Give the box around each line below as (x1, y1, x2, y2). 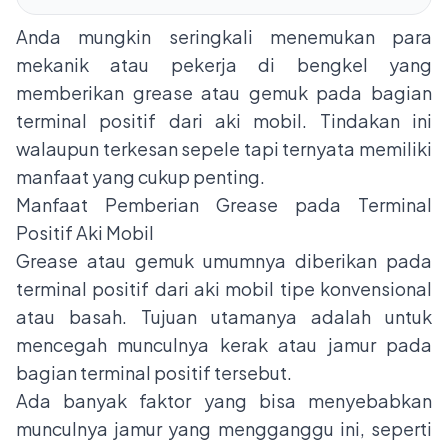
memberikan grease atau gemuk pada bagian (16, 81, 432, 105)
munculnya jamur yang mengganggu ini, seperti (16, 417, 432, 441)
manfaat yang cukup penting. (16, 165, 265, 189)
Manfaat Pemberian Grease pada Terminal (16, 193, 432, 217)
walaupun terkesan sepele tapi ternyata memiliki (16, 137, 432, 161)
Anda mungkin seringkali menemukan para (16, 25, 432, 49)
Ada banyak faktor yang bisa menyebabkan (16, 389, 432, 413)
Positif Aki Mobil (16, 221, 154, 245)
